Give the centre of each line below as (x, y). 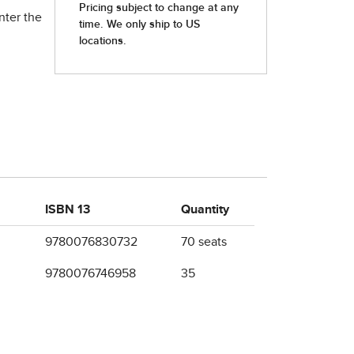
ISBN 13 (68, 209)
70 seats (204, 242)
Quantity (205, 209)
